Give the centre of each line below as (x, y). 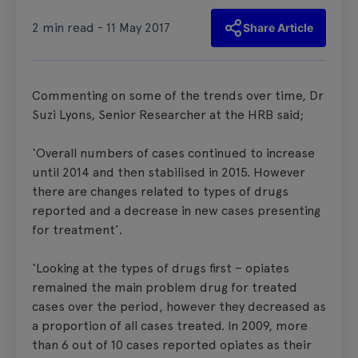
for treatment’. (80, 229)
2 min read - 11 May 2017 (101, 27)
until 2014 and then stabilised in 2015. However (169, 172)
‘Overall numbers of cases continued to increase (173, 153)
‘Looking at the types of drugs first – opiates (161, 268)
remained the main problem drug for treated (165, 287)
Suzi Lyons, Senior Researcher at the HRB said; (168, 114)
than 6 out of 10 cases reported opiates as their (172, 344)
